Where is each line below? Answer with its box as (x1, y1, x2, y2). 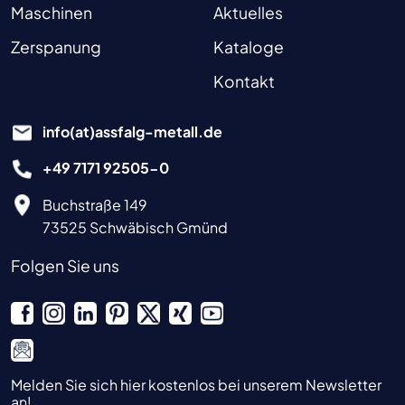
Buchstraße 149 (42, 194, 147, 214)
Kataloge (213, 36, 284, 57)
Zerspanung (11, 36, 101, 57)
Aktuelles (213, 2, 283, 23)
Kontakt (213, 71, 275, 91)
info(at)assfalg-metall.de (42, 121, 222, 141)
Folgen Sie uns (11, 255, 119, 276)
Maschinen (11, 2, 92, 23)
